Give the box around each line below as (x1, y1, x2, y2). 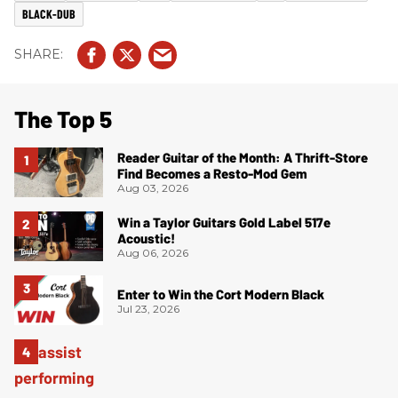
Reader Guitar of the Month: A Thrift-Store (117, 149, 368, 166)
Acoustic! (117, 229, 175, 246)
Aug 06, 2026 (117, 245, 188, 259)
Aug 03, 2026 (117, 181, 188, 195)
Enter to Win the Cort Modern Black (117, 285, 324, 302)
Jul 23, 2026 (117, 301, 179, 315)
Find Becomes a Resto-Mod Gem (117, 165, 307, 182)
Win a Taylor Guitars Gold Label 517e (117, 213, 330, 230)
